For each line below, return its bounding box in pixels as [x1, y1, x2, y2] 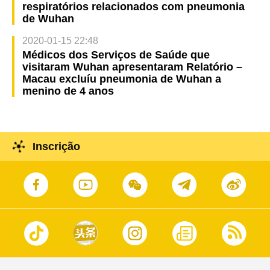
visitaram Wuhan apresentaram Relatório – [22, 60, 242, 73]
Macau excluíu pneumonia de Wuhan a [22, 72, 221, 85]
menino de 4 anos [22, 84, 114, 97]
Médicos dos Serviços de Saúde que [22, 48, 210, 61]
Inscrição [32, 140, 80, 152]
